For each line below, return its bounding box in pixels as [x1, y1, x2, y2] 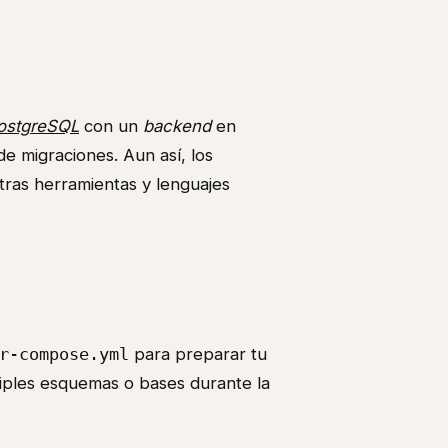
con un [79, 115, 143, 136]
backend [143, 115, 211, 136]
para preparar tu [129, 343, 267, 364]
